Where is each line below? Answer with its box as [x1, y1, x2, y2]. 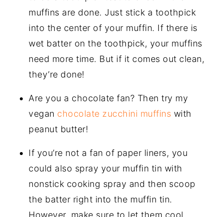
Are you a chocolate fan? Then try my [29, 93, 188, 104]
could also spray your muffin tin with [29, 163, 183, 174]
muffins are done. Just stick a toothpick [29, 7, 196, 18]
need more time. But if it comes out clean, [29, 54, 205, 64]
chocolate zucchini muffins [57, 108, 171, 119]
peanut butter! [29, 124, 91, 135]
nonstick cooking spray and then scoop [29, 179, 196, 189]
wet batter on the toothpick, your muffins [29, 38, 202, 49]
